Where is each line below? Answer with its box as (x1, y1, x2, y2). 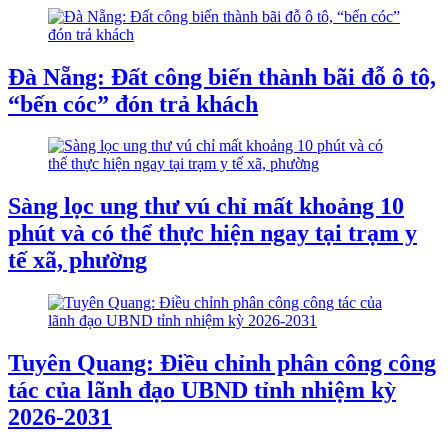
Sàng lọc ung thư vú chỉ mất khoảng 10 (8, 193, 404, 220)
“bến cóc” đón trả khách (8, 90, 258, 117)
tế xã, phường (8, 247, 147, 274)
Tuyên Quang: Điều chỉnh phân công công (8, 350, 436, 377)
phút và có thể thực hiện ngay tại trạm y (8, 220, 417, 247)
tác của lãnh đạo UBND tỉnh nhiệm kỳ (8, 377, 396, 404)
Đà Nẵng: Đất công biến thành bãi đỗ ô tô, (8, 63, 436, 90)
